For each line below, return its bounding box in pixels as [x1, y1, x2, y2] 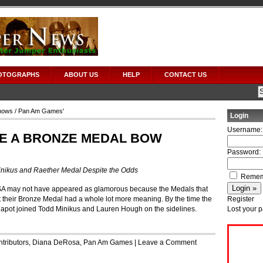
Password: [227, 148, 261, 156]
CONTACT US [164, 71, 207, 78]
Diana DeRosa [32, 238, 80, 247]
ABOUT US [64, 71, 98, 78]
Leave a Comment [138, 238, 197, 247]
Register [227, 195, 254, 203]
